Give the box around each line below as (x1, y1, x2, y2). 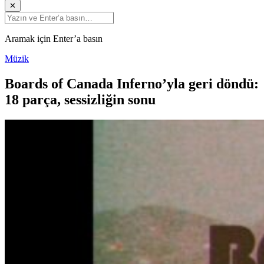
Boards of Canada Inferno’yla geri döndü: (5, 75, 259, 91)
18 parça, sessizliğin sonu (5, 91, 156, 107)
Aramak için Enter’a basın (5, 34, 103, 44)
